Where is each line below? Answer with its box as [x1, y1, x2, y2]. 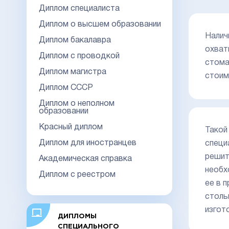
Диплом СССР [39, 84, 93, 91]
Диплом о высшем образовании [39, 20, 161, 28]
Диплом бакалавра [39, 36, 111, 44]
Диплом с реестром [39, 171, 116, 178]
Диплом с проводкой [39, 52, 120, 60]
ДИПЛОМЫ [57, 213, 97, 219]
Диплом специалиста [39, 5, 120, 12]
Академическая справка [39, 155, 132, 163]
